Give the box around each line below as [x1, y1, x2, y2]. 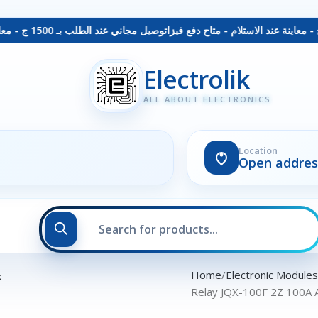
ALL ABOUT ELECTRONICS [143, 94, 271, 104]
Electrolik [143, 62, 250, 96]
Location [238, 144, 278, 157]
